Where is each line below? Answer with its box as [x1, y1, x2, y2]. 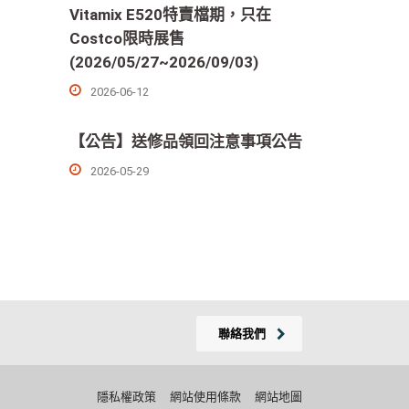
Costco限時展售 [69, 29, 184, 47]
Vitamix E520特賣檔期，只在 [69, 5, 271, 24]
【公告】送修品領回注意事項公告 [69, 132, 302, 151]
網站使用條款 [170, 390, 241, 404]
